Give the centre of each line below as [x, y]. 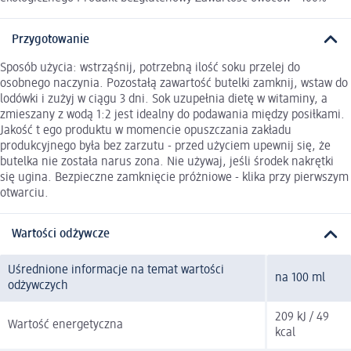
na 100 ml [300, 279]
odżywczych [38, 286]
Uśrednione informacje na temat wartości [116, 271]
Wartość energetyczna [65, 326]
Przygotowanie [51, 40]
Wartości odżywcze [61, 235]
